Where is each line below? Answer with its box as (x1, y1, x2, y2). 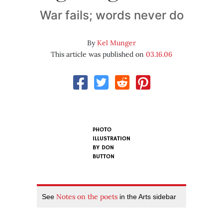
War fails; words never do (39, 8, 184, 23)
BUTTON (93, 153, 114, 161)
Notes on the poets (56, 192, 117, 202)
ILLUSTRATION (93, 135, 130, 143)
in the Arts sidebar (117, 193, 176, 201)
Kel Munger (97, 38, 136, 48)
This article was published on (51, 50, 146, 59)
